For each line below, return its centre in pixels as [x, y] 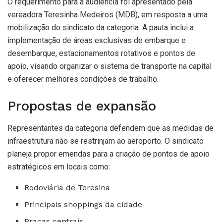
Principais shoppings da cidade [83, 204]
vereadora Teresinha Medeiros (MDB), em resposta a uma [108, 15]
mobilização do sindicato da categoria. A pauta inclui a [101, 28]
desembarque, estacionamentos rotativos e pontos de [101, 54]
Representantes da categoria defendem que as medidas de [111, 128]
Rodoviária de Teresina [67, 187]
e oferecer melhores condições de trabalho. [83, 79]
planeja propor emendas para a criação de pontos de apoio [109, 154]
